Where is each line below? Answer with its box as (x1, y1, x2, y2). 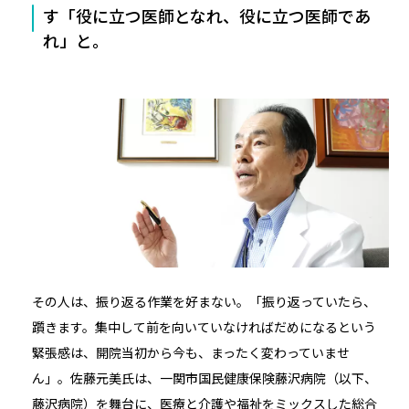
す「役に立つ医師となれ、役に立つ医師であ (42, 8, 371, 26)
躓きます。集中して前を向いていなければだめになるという (31, 320, 376, 335)
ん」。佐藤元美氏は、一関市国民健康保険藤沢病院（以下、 (31, 371, 377, 386)
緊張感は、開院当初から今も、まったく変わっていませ (31, 345, 350, 361)
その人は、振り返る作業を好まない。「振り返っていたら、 (31, 294, 376, 309)
